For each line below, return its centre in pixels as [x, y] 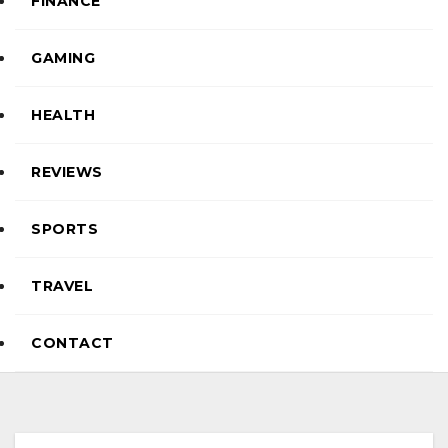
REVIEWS [67, 172]
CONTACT [72, 343]
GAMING [63, 58]
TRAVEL [62, 286]
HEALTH [63, 115]
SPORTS [64, 229]
